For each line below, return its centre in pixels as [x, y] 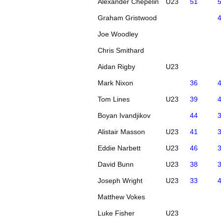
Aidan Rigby [117, 66]
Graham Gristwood [128, 18]
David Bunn [116, 164]
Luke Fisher [116, 213]
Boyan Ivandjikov [124, 115]
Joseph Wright [120, 180]
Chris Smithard [121, 50]
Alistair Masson [122, 131]
